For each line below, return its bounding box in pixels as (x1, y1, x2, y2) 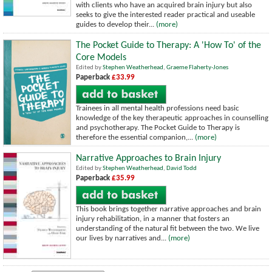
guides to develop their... (76, 20, 156, 29)
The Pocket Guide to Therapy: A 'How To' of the (76, 40, 261, 50)
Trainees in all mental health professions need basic (76, 104, 239, 112)
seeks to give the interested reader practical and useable (76, 10, 255, 19)
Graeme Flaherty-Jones (166, 64, 228, 71)
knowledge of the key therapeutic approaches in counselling (76, 114, 268, 122)
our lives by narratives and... (76, 234, 168, 242)
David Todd (166, 165, 197, 172)
